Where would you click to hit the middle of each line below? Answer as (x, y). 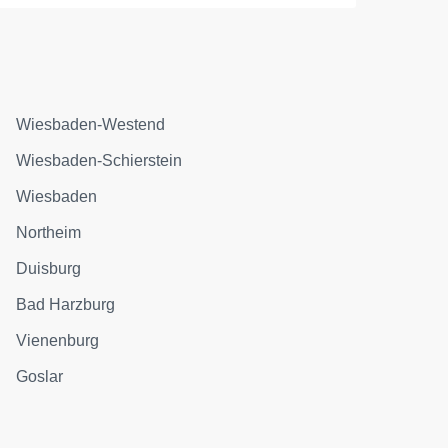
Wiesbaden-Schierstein (99, 160)
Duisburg (49, 268)
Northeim (49, 232)
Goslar (40, 376)
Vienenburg (58, 340)
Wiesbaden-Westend (91, 124)
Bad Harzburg (66, 304)
